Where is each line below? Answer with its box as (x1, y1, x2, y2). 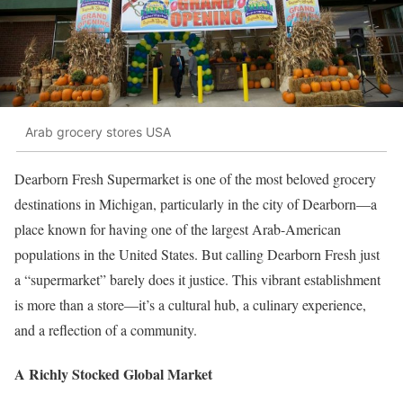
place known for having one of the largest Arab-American (14, 219, 341, 238)
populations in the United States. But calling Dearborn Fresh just (14, 244, 380, 264)
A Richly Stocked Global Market (14, 363, 212, 384)
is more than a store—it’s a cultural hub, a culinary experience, (14, 294, 366, 314)
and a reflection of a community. (14, 319, 197, 339)
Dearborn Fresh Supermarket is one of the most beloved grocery (14, 168, 376, 188)
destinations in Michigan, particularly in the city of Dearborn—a (14, 193, 377, 213)
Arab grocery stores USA (25, 124, 171, 140)
